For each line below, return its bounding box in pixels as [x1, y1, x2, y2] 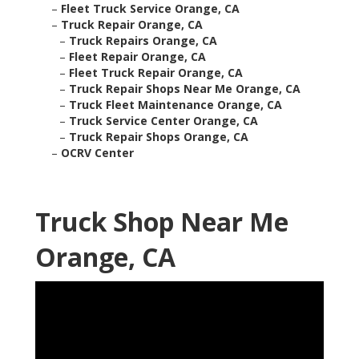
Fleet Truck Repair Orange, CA [69, 65, 243, 81]
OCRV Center [61, 145, 134, 161]
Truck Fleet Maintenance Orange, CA [69, 97, 282, 113]
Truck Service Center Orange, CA [69, 113, 258, 129]
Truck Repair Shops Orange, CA [69, 129, 248, 145]
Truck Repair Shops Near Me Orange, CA [69, 81, 301, 97]
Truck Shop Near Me [35, 204, 288, 240]
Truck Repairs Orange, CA [69, 33, 217, 49]
